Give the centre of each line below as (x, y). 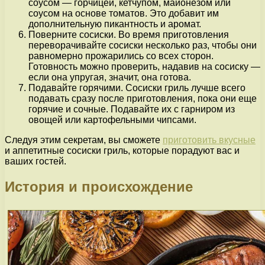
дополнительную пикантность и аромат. (115, 24)
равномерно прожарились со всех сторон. (121, 56)
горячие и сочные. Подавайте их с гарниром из (132, 109)
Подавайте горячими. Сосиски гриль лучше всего (137, 88)
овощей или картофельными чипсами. (112, 120)
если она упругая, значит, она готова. (110, 77)
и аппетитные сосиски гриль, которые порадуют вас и (122, 151)
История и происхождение (99, 186)
